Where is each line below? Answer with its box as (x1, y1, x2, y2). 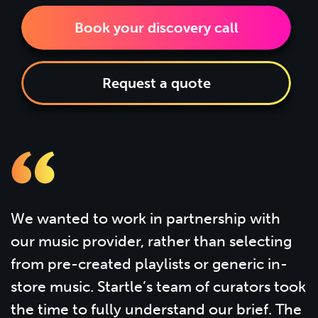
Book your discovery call (74, 19, 238, 37)
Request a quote (102, 75, 211, 92)
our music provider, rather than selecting (11, 232, 292, 251)
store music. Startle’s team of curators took (11, 278, 306, 296)
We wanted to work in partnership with (11, 209, 280, 228)
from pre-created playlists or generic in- (11, 255, 287, 273)
